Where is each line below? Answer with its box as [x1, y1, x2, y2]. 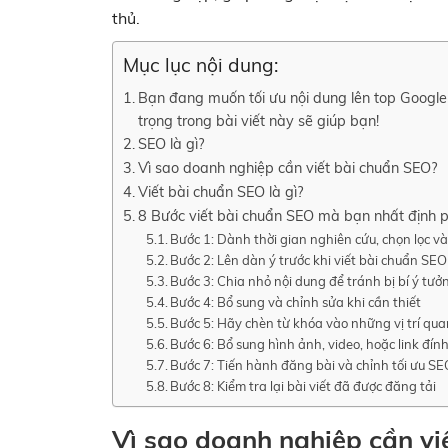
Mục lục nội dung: [123, 53, 278, 78]
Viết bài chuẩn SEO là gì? [137, 182, 303, 202]
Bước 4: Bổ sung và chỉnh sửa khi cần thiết [170, 294, 422, 311]
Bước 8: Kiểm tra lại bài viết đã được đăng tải [170, 378, 437, 395]
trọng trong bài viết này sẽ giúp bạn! [137, 111, 379, 131]
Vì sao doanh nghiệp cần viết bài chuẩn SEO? [137, 158, 437, 178]
